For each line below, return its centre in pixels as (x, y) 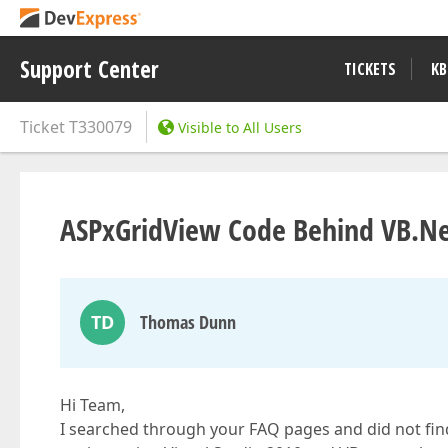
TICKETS (370, 69)
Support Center (89, 69)
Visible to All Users (240, 127)
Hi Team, (92, 405)
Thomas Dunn (188, 322)
